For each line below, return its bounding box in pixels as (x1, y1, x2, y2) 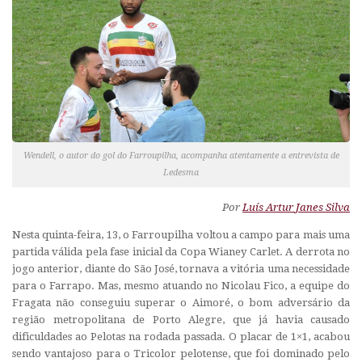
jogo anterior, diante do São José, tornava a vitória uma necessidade (12, 263, 350, 276)
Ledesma (163, 166, 199, 178)
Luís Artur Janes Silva (242, 200, 350, 213)
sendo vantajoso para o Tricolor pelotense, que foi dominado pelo (12, 347, 350, 360)
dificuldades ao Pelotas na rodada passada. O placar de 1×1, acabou (12, 330, 350, 343)
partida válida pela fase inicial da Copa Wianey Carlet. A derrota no (12, 246, 350, 259)
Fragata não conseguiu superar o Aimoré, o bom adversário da (12, 297, 350, 309)
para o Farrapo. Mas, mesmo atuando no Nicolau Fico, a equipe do (12, 280, 350, 293)
